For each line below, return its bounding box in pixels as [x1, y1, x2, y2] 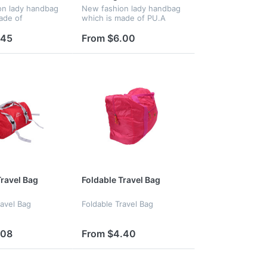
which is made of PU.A [81, 13, 166, 23]
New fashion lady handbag [81, 3, 181, 13]
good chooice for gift [81, 22, 160, 32]
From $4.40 [81, 227, 136, 240]
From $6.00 [81, 32, 135, 45]
